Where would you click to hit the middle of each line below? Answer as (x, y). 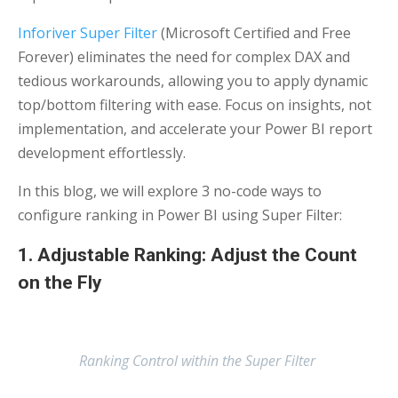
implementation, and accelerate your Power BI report (195, 129)
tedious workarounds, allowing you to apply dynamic (193, 81)
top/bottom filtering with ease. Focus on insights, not (195, 105)
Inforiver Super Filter (88, 33)
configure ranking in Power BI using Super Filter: (182, 215)
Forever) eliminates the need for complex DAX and (184, 57)
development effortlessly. (103, 153)
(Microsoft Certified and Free (254, 33)
